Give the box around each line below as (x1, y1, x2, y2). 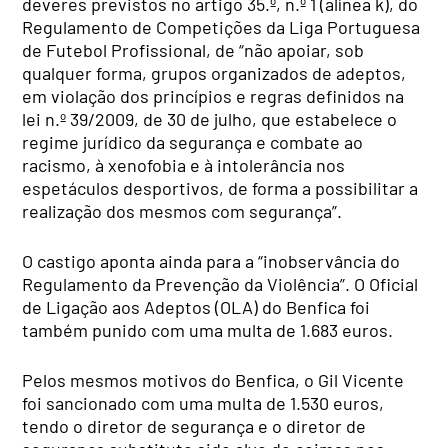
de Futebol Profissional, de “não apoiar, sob (22, 39, 365, 62)
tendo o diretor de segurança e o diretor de (22, 415, 367, 438)
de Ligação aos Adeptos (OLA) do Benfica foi (22, 296, 371, 319)
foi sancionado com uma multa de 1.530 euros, (22, 392, 385, 415)
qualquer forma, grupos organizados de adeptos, (22, 62, 407, 85)
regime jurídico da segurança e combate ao (22, 131, 364, 154)
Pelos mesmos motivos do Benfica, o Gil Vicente (22, 369, 405, 392)
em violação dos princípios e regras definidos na (22, 85, 405, 108)
